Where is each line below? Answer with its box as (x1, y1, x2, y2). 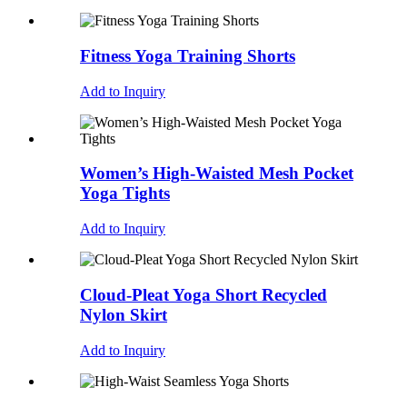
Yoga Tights (80, 184, 170, 203)
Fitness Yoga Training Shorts (80, 46, 295, 65)
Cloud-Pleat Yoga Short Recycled (80, 284, 327, 304)
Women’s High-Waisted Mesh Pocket (80, 164, 353, 184)
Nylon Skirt (80, 304, 167, 324)
